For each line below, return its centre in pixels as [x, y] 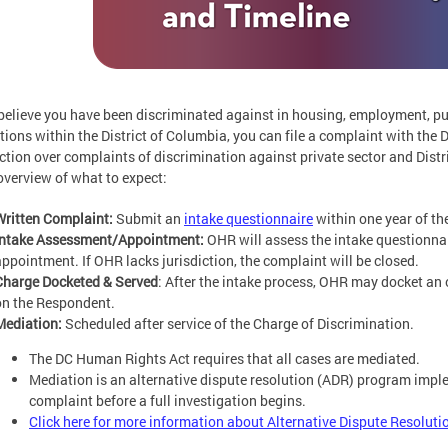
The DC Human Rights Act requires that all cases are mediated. [224, 358]
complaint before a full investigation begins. [167, 400]
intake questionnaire [248, 218]
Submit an [150, 218]
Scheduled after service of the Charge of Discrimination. [238, 323]
